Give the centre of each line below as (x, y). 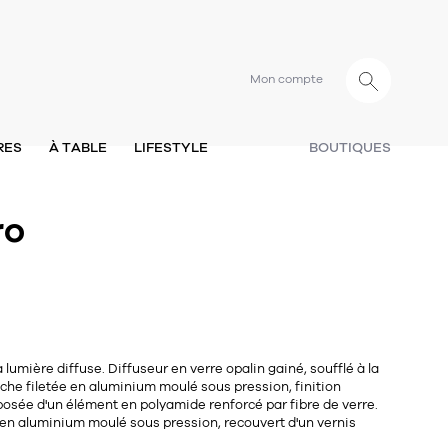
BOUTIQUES (350, 147)
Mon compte (286, 79)
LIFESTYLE (170, 147)
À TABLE (77, 147)
